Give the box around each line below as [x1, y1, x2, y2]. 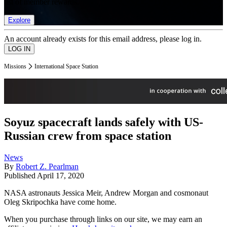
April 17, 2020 [37, 171, 84, 180]
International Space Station [34, 62, 98, 70]
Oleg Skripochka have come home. [4, 198, 117, 207]
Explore [8, 16, 30, 24]
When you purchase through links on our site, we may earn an [4, 215, 202, 224]
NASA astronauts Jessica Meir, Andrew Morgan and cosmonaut [4, 188, 208, 198]
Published [4, 171, 37, 180]
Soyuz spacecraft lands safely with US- [4, 116, 203, 129]
